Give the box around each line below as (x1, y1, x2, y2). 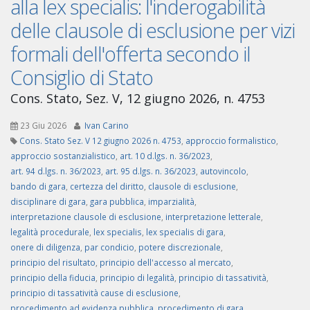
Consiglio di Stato (10, 64, 153, 91)
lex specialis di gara (146, 226, 224, 238)
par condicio (84, 241, 134, 253)
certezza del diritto (70, 181, 144, 192)
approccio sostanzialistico (10, 150, 116, 162)
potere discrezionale (138, 241, 221, 253)
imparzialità (148, 196, 194, 208)
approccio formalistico (185, 135, 276, 147)
